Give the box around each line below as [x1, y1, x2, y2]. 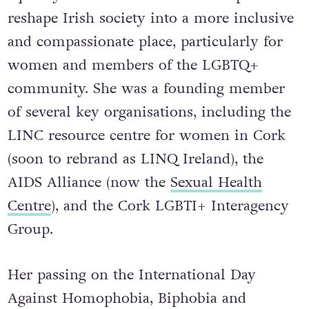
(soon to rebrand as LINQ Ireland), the [7, 148, 263, 169]
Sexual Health [170, 172, 262, 192]
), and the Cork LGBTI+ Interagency [50, 195, 289, 216]
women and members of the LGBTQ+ [7, 54, 259, 75]
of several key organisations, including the [7, 101, 291, 122]
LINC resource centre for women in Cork [7, 125, 286, 146]
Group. [7, 219, 53, 239]
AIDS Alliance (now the [7, 172, 170, 192]
